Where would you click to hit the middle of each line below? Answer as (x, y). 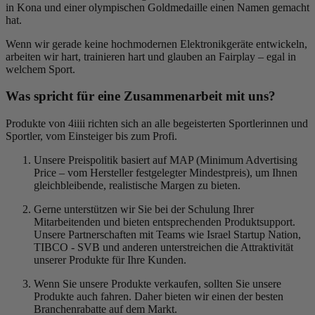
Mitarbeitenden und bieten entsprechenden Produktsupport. (165, 222)
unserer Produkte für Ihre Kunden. (110, 260)
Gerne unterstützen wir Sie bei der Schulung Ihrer (144, 210)
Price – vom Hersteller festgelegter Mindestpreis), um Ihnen (166, 173)
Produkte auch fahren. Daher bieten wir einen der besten (159, 297)
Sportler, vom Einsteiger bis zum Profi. (91, 136)
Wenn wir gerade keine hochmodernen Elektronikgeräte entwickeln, (156, 44)
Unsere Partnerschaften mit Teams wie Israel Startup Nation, (167, 235)
